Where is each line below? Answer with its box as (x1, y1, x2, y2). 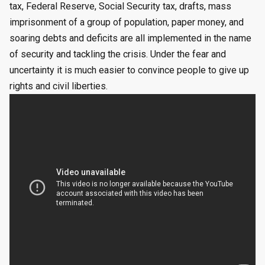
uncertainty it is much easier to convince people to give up (9, 64, 249, 76)
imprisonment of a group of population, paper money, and (9, 17, 244, 28)
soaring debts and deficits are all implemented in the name (9, 33, 251, 44)
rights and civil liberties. (9, 80, 108, 92)
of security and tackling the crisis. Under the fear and (9, 49, 226, 60)
